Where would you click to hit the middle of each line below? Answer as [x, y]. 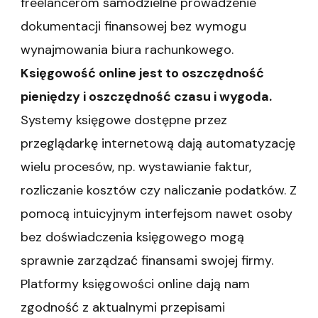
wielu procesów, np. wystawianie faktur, [136, 166]
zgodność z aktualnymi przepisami [123, 307]
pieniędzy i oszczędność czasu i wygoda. [146, 96]
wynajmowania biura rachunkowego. [127, 49]
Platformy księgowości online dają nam [135, 284]
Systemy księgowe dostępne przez [124, 120]
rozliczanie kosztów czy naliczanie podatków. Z [159, 190]
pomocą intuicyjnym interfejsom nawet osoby [157, 213]
